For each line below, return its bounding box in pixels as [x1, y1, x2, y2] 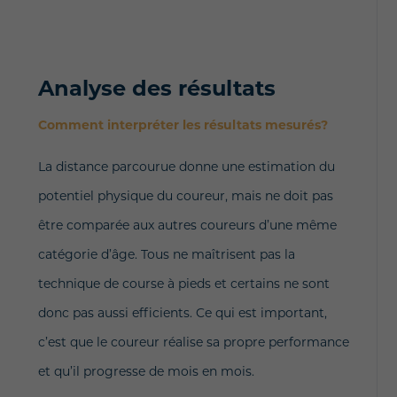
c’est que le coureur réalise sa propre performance [37, 337, 349, 350]
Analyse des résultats [37, 80, 276, 101]
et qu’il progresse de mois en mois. [37, 366, 254, 379]
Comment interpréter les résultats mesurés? [37, 120, 328, 133]
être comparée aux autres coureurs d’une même [37, 220, 337, 233]
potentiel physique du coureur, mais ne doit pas [37, 191, 333, 204]
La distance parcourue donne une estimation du [37, 161, 335, 175]
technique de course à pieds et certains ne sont [37, 278, 330, 292]
